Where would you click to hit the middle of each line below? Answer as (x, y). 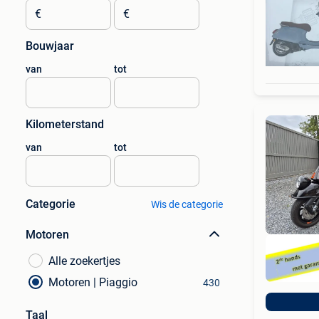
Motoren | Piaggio (93, 282)
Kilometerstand (65, 124)
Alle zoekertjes (84, 261)
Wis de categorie (187, 204)
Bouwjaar (50, 46)
